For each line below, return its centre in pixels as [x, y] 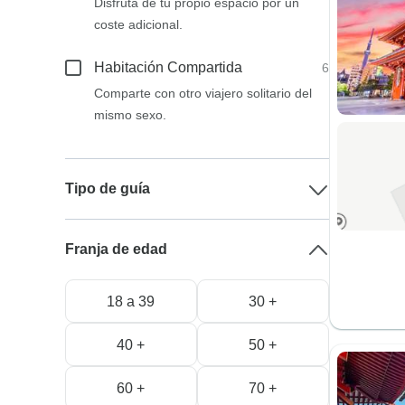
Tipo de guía [108, 188]
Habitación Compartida [169, 67]
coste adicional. [139, 24]
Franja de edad [117, 249]
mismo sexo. [131, 115]
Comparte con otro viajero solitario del [203, 93]
